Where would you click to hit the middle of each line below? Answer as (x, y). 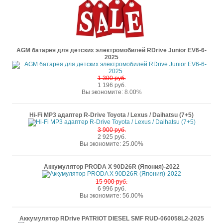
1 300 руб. (111, 78)
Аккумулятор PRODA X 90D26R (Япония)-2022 (111, 167)
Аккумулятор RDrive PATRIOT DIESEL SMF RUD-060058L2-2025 (111, 219)
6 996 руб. (111, 189)
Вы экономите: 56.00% (111, 196)
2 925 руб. (111, 137)
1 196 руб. (111, 85)
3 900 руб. (111, 130)
